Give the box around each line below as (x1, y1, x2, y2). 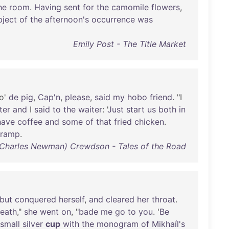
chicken (134, 117, 164, 127)
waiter (78, 104, 102, 114)
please (65, 92, 90, 102)
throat (152, 194, 175, 204)
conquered (15, 194, 56, 204)
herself (59, 194, 84, 204)
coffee (17, 117, 42, 127)
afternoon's (45, 14, 89, 25)
